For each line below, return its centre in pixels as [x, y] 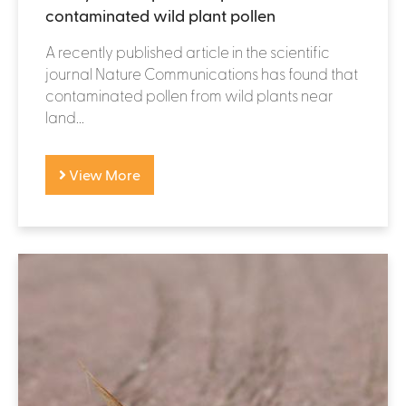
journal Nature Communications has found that [202, 73]
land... [65, 116]
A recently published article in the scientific [188, 51]
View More [103, 174]
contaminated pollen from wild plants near [189, 95]
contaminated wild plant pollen [160, 14]
